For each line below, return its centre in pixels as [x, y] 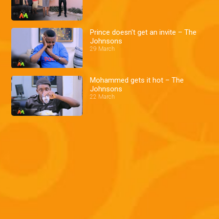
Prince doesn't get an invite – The [143, 32]
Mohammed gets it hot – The [137, 80]
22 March [103, 97]
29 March [103, 49]
